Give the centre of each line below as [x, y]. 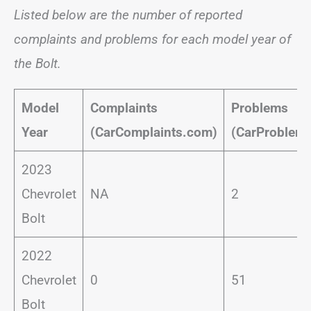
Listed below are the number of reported [128, 15]
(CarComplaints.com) [153, 133]
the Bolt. [39, 64]
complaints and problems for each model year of [152, 40]
